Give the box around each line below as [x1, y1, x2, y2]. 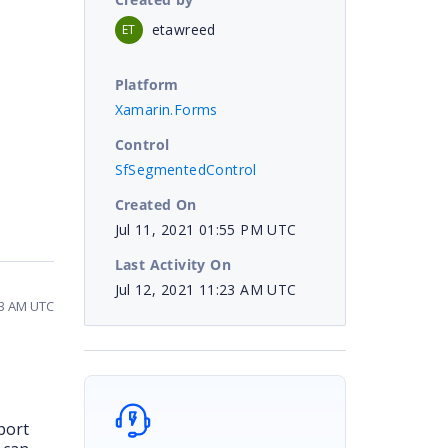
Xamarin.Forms [114, 99, 218, 119]
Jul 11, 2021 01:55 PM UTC [114, 219, 297, 239]
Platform [114, 74, 179, 94]
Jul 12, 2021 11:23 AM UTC [114, 279, 297, 299]
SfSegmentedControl [114, 159, 257, 179]
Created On [114, 194, 197, 214]
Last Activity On [114, 254, 231, 274]
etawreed [151, 19, 216, 39]
